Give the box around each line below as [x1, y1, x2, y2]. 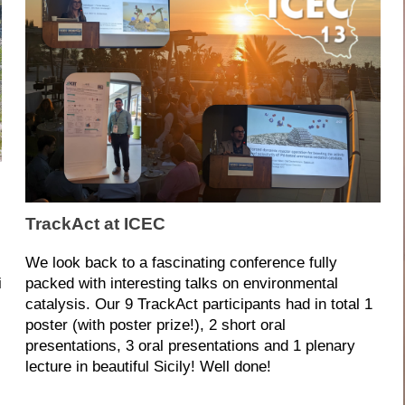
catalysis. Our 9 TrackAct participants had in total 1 [24, 296, 372, 314]
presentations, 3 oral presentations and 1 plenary [24, 337, 355, 355]
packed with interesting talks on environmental [24, 275, 338, 293]
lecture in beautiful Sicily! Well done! [24, 358, 271, 376]
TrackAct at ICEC [24, 214, 165, 234]
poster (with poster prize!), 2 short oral [24, 316, 286, 334]
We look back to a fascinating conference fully [24, 254, 337, 272]
